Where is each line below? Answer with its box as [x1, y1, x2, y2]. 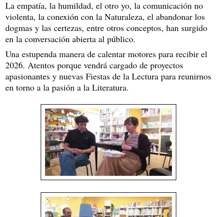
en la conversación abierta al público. [5, 32, 136, 45]
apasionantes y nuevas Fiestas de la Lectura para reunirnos [5, 70, 211, 82]
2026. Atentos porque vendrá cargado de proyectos [5, 59, 183, 71]
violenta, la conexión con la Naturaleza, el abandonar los [5, 10, 205, 22]
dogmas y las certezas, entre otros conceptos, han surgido [5, 21, 207, 33]
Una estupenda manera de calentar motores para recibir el [5, 47, 207, 60]
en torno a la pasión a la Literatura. [5, 81, 129, 93]
